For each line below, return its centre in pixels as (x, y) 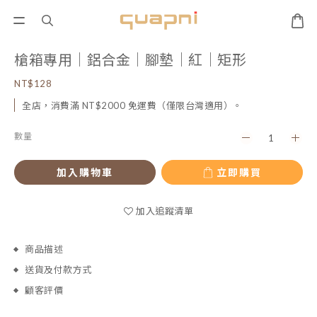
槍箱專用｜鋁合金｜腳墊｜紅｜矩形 (130, 59)
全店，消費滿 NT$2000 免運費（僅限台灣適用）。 (132, 105)
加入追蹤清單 (165, 211)
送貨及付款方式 (58, 270)
